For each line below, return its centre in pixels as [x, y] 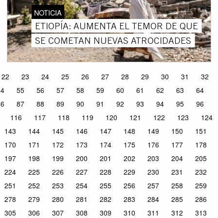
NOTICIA [48, 12]
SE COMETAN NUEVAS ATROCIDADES [113, 40]
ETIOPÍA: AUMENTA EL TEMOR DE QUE [117, 26]
